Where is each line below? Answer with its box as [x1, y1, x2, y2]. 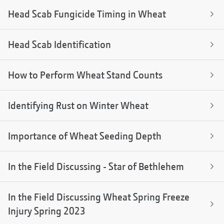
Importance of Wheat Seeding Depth [8, 130, 161, 142]
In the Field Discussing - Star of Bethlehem [8, 160, 184, 173]
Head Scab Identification [8, 38, 111, 51]
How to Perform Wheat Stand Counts [8, 69, 162, 81]
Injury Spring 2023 [8, 205, 85, 217]
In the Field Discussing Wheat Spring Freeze [8, 191, 189, 203]
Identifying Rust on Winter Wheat [8, 99, 148, 112]
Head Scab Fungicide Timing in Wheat [8, 8, 166, 20]
